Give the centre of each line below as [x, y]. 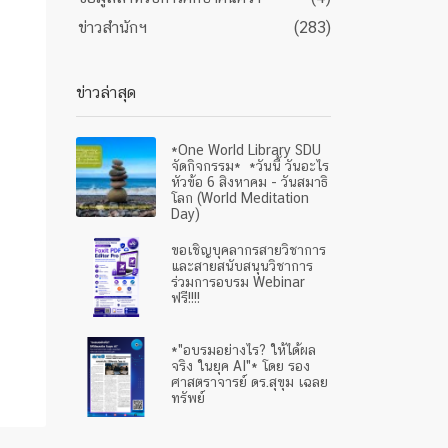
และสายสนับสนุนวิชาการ [244, 266]
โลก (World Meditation [240, 198]
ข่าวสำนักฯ [112, 27]
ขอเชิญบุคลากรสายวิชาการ [248, 250]
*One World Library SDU [246, 150]
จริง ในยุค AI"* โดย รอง [240, 366]
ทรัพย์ [188, 398]
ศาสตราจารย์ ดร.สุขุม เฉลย [249, 382]
